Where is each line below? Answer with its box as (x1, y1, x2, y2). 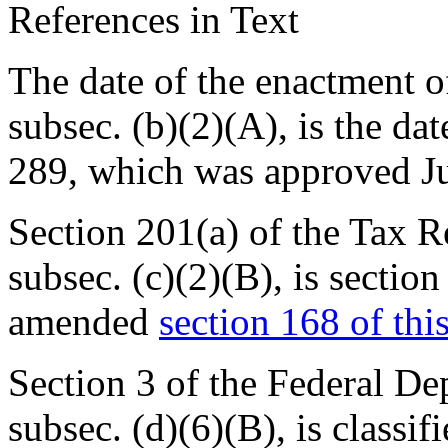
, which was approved (68, 149, 421, 192)
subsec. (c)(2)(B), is (8, 255, 329, 298)
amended (8, 300, 159, 343)
